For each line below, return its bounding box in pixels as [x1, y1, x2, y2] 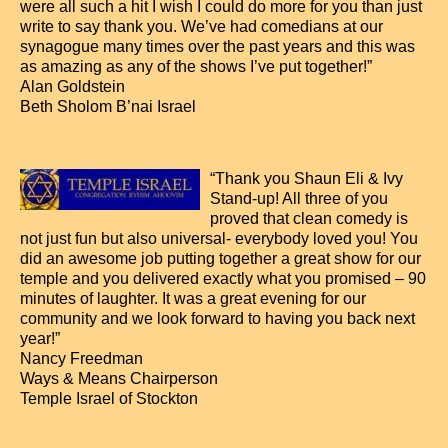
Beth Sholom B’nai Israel [20, 98, 196, 115]
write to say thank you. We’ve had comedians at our [20, 18, 383, 35]
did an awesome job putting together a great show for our [20, 250, 421, 267]
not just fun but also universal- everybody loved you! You [20, 230, 418, 247]
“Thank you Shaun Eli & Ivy [210, 170, 403, 187]
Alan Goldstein [20, 78, 125, 95]
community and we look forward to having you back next [20, 310, 415, 327]
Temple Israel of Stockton [20, 390, 198, 407]
